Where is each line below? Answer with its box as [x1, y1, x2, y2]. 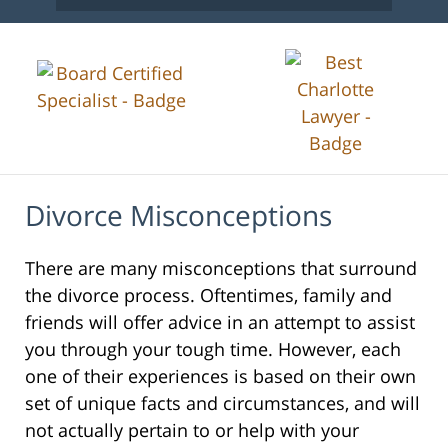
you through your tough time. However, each [25, 336, 401, 361]
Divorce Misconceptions [25, 196, 332, 235]
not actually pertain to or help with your [25, 417, 359, 442]
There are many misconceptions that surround [25, 255, 417, 280]
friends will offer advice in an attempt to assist [25, 309, 415, 334]
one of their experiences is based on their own [25, 363, 416, 388]
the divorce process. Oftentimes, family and [25, 282, 392, 307]
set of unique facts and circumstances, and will [25, 390, 420, 415]
